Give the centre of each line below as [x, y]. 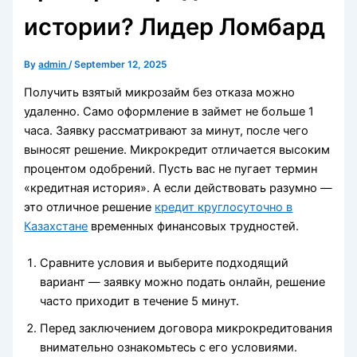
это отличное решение [90, 208]
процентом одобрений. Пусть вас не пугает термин [171, 169]
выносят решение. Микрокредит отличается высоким [177, 150]
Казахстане [56, 227]
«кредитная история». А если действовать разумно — [178, 188]
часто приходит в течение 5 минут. [140, 302]
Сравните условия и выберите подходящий [165, 263]
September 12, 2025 [121, 64]
